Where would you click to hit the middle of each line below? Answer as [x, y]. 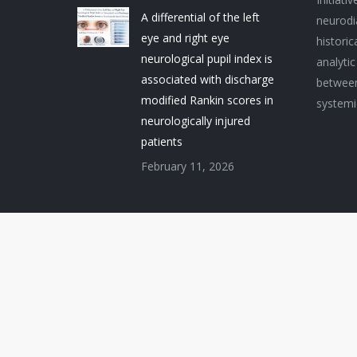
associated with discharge [208, 79]
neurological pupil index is [207, 59]
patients [162, 141]
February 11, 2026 [188, 166]
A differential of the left [200, 17]
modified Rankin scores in [207, 100]
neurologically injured [196, 121]
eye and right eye [185, 38]
